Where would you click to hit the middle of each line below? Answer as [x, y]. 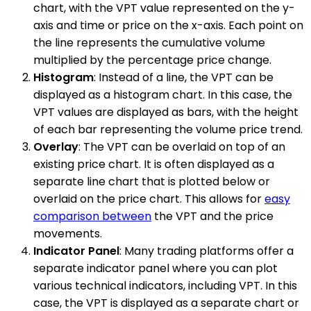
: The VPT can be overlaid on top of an [182, 147]
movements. [68, 234]
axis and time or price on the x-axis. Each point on [168, 26]
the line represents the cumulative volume [149, 43]
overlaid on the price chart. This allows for [149, 199]
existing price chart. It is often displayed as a [154, 165]
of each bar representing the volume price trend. [168, 130]
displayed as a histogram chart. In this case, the [163, 95]
